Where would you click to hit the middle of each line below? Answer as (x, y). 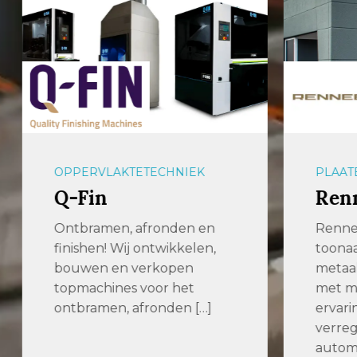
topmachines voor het (124, 288)
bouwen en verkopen (124, 268)
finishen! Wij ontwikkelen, (135, 248)
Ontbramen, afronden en (134, 228)
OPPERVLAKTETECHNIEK (129, 172)
